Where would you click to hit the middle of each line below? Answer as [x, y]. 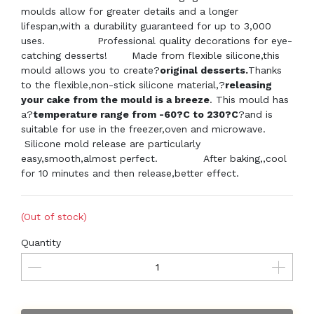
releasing [248, 85]
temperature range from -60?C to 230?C [136, 114]
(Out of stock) [54, 217]
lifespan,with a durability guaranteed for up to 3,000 [146, 26]
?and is [255, 114]
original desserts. [204, 70]
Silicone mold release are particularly [112, 144]
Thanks [265, 70]
